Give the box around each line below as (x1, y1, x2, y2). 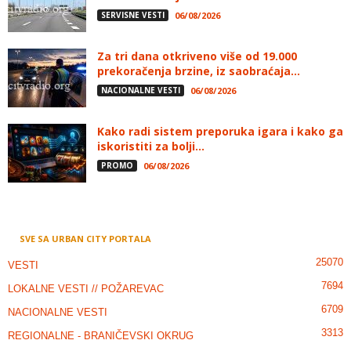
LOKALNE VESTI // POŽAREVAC (8, 282, 164, 295)
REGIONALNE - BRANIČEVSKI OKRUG (8, 329, 194, 342)
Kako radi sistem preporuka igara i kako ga (97, 123, 343, 139)
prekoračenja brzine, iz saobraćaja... (97, 63, 300, 78)
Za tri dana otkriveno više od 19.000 (97, 48, 297, 63)
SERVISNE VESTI (101, 9, 165, 20)
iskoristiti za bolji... (97, 138, 204, 154)
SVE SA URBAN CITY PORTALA (20, 232, 151, 244)
